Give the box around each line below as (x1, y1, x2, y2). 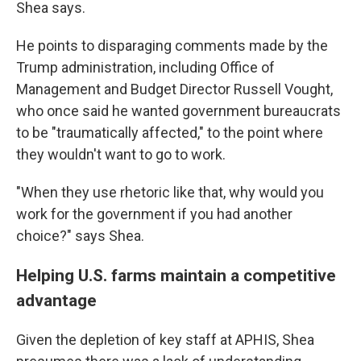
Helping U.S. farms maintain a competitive (16, 265, 336, 285)
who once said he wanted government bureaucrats (16, 102, 341, 119)
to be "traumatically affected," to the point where (16, 124, 323, 141)
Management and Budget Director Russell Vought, (16, 81, 333, 98)
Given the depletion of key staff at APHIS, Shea (16, 331, 314, 348)
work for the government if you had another (16, 205, 293, 222)
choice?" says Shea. (16, 227, 144, 244)
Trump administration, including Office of (16, 59, 275, 76)
